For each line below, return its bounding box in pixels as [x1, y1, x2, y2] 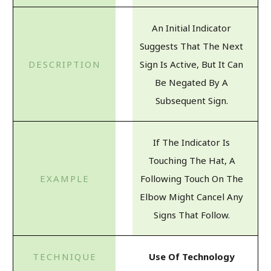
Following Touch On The [140, 172, 243, 184]
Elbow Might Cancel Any [140, 190, 243, 203]
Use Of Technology [148, 250, 235, 263]
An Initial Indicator [152, 21, 231, 34]
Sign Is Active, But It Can [140, 57, 243, 70]
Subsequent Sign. [155, 94, 228, 106]
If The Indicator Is [153, 135, 230, 148]
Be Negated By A [155, 76, 228, 88]
